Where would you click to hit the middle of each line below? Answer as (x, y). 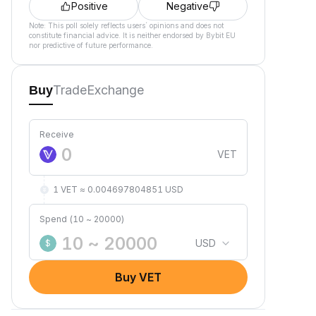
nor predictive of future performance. (91, 45)
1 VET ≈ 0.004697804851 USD (118, 189)
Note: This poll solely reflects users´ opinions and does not (126, 25)
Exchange (115, 90)
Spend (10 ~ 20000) (82, 219)
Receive (57, 134)
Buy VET (138, 277)
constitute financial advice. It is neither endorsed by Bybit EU (132, 35)
